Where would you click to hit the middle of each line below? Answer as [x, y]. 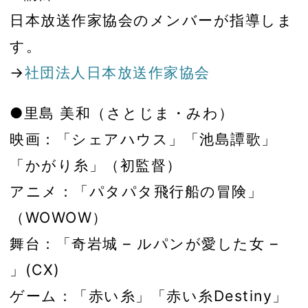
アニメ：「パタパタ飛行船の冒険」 [136, 191]
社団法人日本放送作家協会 [117, 73]
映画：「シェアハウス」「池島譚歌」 [143, 139]
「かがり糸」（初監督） [96, 165]
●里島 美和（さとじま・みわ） [122, 113]
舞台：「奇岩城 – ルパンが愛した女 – [144, 244]
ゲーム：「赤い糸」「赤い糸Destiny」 [149, 296]
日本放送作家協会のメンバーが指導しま [151, 20]
